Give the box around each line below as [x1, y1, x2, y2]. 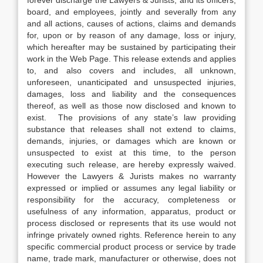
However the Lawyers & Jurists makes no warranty [27, 171, 236, 181]
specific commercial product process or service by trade [27, 242, 236, 251]
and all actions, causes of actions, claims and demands [27, 19, 236, 28]
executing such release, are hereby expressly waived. [27, 160, 236, 169]
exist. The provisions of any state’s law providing [27, 113, 236, 122]
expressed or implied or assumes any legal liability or [27, 183, 236, 193]
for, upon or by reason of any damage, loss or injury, [27, 31, 236, 40]
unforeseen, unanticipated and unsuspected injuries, [27, 77, 236, 87]
